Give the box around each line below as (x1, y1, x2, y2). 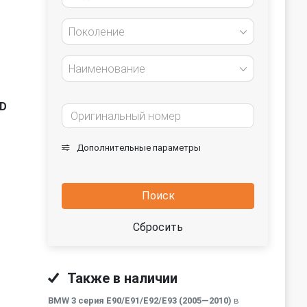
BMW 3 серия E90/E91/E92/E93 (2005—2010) (48, 295, 232, 306)
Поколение (69, 25, 125, 38)
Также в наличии (64, 270, 177, 286)
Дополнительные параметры (75, 143, 201, 153)
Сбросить (133, 221, 183, 234)
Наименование (69, 62, 145, 75)
